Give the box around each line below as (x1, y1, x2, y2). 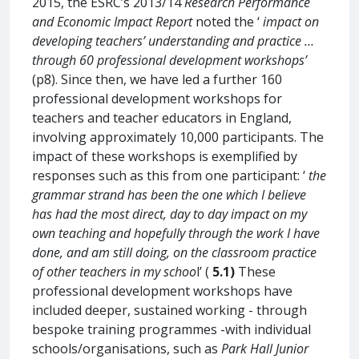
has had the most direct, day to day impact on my (32, 204, 307, 223)
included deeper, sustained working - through (32, 301, 307, 319)
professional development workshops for (32, 89, 282, 107)
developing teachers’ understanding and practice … (32, 31, 314, 50)
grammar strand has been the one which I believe (32, 185, 306, 204)
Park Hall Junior (221, 339, 309, 357)
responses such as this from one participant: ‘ (32, 166, 309, 184)
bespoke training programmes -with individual (32, 320, 311, 338)
